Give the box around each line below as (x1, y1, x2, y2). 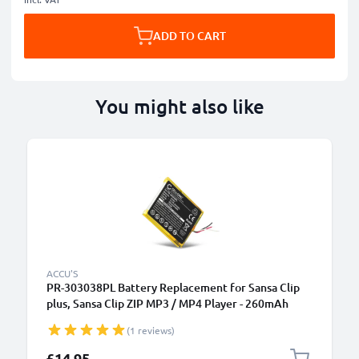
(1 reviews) (127, 324, 175, 337)
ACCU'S (46, 267, 78, 280)
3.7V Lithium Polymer (46, 312, 158, 327)
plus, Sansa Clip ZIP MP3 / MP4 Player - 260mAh (46, 296, 288, 311)
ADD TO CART (152, 28, 226, 43)
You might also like (95, 94, 264, 119)
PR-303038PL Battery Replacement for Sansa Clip (46, 280, 300, 295)
